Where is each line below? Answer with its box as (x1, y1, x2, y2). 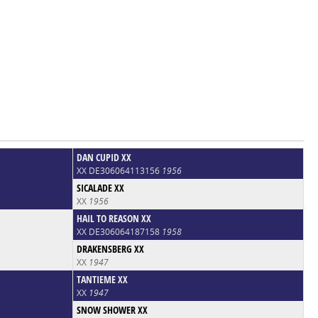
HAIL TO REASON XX (76, 211, 151, 225)
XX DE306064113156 (76, 164, 162, 177)
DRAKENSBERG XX (76, 241, 144, 256)
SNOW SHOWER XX (76, 302, 148, 317)
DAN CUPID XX (76, 150, 131, 164)
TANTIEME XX (76, 272, 128, 286)
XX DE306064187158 (76, 225, 162, 238)
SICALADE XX (76, 180, 124, 194)
